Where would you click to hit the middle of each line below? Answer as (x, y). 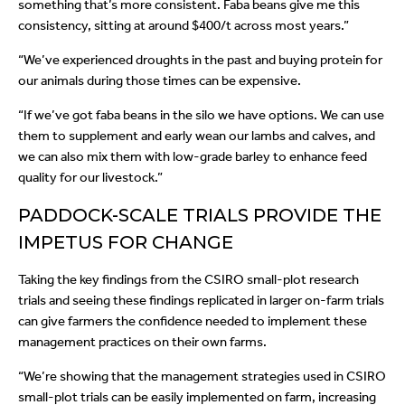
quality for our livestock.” (90, 178)
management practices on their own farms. (144, 342)
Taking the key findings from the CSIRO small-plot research (188, 280)
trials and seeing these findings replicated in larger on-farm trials (201, 301)
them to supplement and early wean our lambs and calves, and (197, 136)
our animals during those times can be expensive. (161, 81)
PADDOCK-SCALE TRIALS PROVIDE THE (200, 216)
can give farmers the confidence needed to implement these (193, 321)
